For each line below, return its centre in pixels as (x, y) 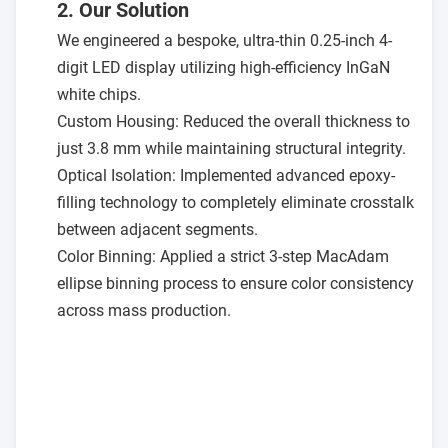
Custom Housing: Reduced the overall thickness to (233, 121)
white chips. (99, 94)
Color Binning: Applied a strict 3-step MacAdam (223, 256)
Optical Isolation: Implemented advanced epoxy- (226, 175)
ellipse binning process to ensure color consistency (235, 283)
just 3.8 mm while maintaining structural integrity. (231, 148)
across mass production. (144, 310)
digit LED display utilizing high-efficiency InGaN (223, 67)
